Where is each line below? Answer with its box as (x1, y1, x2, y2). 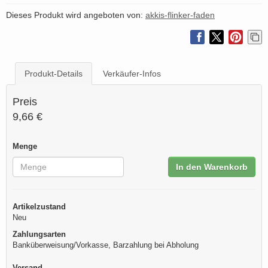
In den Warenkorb (176, 162, 248, 172)
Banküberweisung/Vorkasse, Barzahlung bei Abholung (13, 240, 199, 250)
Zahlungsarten (13, 230, 66, 239)
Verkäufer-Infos (103, 69, 161, 79)
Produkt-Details (25, 69, 83, 79)
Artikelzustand (13, 202, 66, 212)
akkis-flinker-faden (145, 10, 215, 20)
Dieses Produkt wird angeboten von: (6, 10, 145, 20)
